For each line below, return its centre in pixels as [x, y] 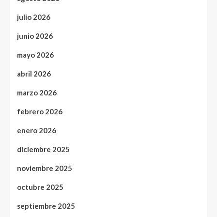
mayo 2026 [35, 55]
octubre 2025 [40, 187]
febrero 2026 [40, 112]
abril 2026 [34, 74]
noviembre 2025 [45, 168]
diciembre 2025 [43, 149]
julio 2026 [34, 17]
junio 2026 [35, 36]
